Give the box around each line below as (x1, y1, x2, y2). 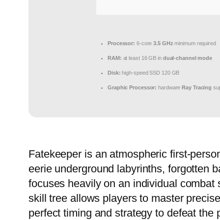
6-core (135, 40, 154, 47)
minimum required (173, 40, 216, 47)
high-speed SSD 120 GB (120, 70, 180, 76)
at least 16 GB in (121, 55, 163, 61)
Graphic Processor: (108, 84, 157, 91)
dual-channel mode (163, 55, 213, 61)
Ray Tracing (182, 84, 212, 91)
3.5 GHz (153, 40, 173, 47)
